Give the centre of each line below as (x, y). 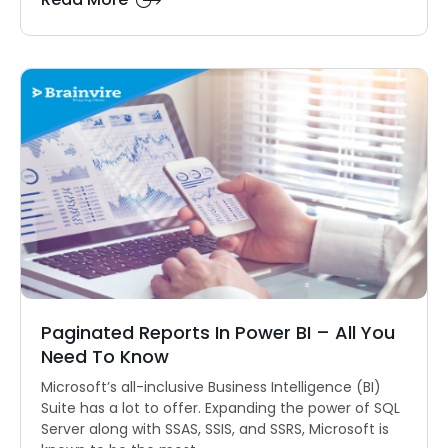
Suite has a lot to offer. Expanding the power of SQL (220, 408)
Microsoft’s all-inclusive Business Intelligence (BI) (211, 387)
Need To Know (105, 357)
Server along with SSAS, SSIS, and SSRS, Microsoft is (215, 429)
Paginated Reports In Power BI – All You (218, 333)
